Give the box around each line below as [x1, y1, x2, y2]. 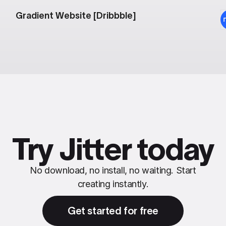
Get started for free [68, 205, 158, 216]
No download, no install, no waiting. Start [30, 165, 196, 176]
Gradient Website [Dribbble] [15, 11, 136, 21]
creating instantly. [77, 179, 149, 189]
